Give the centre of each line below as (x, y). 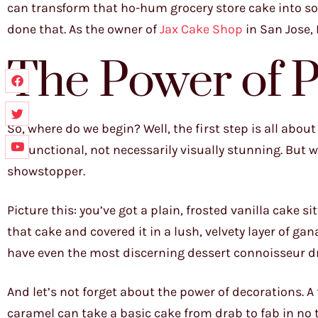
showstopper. (46, 171)
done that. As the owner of (83, 29)
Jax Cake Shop (201, 29)
